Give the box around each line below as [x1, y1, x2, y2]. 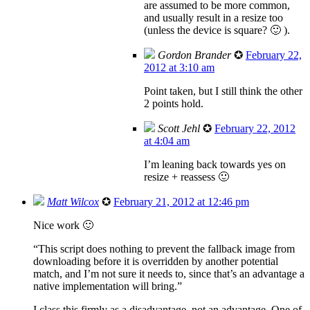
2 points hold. [144, 97, 203, 109]
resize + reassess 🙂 [144, 170, 229, 183]
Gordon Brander [158, 48, 231, 61]
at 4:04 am [144, 134, 190, 147]
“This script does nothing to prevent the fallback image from [33, 242, 295, 255]
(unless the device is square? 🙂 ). [144, 24, 290, 36]
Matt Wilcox [47, 195, 99, 208]
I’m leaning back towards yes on [144, 158, 286, 170]
